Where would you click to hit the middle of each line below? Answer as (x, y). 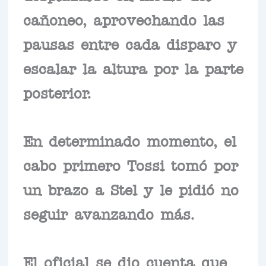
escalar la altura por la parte (133, 67)
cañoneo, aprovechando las (123, 19)
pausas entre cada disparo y (130, 43)
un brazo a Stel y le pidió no (131, 189)
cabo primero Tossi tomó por (130, 164)
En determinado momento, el (129, 140)
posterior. (57, 92)
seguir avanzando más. (109, 213)
